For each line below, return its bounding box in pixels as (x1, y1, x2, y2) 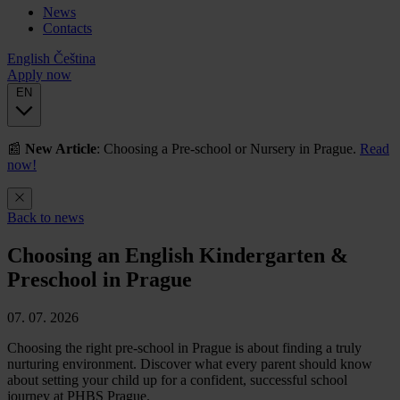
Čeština (54, 51, 96, 67)
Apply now (7, 67, 71, 83)
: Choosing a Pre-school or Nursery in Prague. (96, 141, 360, 157)
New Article (25, 141, 96, 157)
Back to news (7, 210, 84, 226)
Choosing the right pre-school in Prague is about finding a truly (7, 339, 362, 355)
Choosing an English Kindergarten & (7, 244, 348, 268)
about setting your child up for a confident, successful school (7, 371, 347, 387)
